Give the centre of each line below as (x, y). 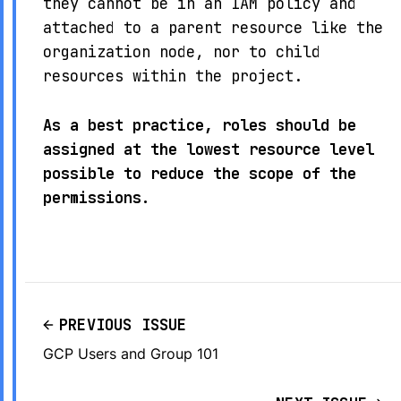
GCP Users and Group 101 (131, 353)
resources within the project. (173, 77)
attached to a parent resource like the (213, 28)
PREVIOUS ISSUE (123, 324)
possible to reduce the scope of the (200, 173)
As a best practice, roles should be (200, 125)
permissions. (97, 197)
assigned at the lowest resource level (209, 149)
